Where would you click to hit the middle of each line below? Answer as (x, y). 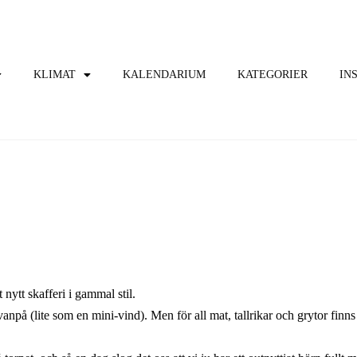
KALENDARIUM (164, 75)
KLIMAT (55, 75)
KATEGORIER (273, 75)
